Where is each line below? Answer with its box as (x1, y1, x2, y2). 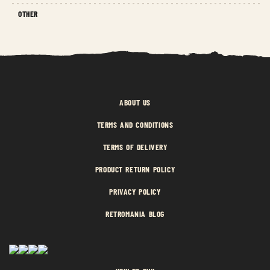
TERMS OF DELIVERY (102, 142, 168, 152)
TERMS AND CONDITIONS (96, 119, 174, 130)
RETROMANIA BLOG (105, 209, 165, 219)
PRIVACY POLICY (109, 186, 161, 197)
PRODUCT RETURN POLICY (95, 164, 175, 175)
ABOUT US (119, 97, 151, 108)
